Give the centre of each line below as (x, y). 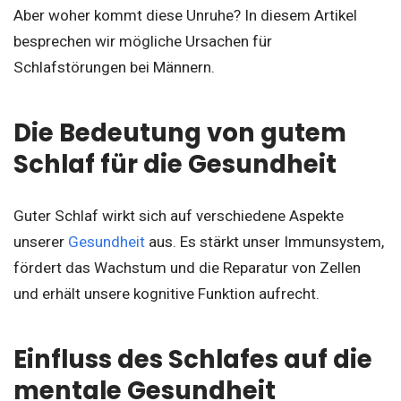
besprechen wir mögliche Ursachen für (143, 42)
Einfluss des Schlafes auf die (193, 360)
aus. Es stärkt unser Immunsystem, (264, 242)
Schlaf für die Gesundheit (175, 165)
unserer (41, 242)
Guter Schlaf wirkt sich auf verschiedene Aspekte (179, 216)
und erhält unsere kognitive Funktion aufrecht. (166, 294)
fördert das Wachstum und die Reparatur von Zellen (187, 268)
